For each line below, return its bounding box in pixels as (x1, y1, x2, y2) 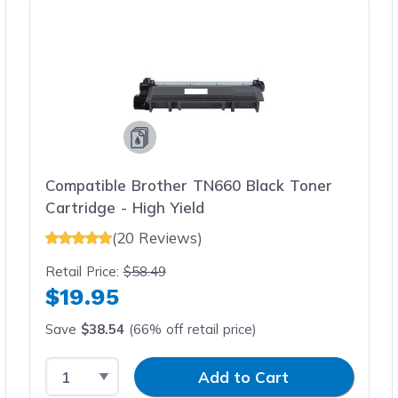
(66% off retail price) (123, 320, 257, 338)
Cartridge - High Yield (44, 198, 204, 217)
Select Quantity (44, 358, 160, 377)
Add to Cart (198, 367, 289, 386)
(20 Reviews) (111, 227, 203, 247)
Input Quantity (117, 358, 225, 377)
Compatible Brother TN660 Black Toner (44, 176, 332, 195)
